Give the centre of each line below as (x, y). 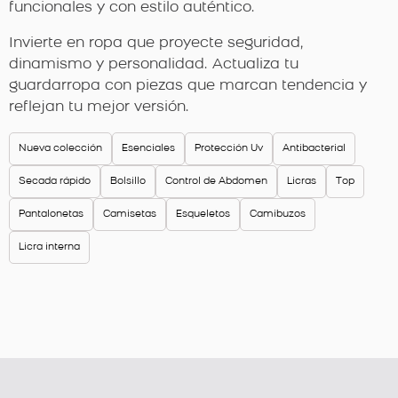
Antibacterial (314, 148)
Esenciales (148, 148)
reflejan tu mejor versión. (99, 107)
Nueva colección (60, 148)
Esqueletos (203, 214)
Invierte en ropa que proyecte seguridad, (156, 43)
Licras (302, 181)
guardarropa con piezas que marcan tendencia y (188, 86)
